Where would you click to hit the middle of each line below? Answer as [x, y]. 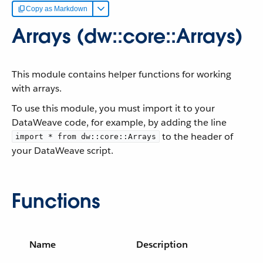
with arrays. [37, 88]
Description [162, 245]
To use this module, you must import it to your [113, 108]
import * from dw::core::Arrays [86, 136]
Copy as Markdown [57, 9]
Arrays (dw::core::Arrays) [127, 36]
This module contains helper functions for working [122, 74]
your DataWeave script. [63, 151]
